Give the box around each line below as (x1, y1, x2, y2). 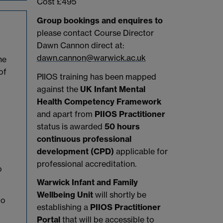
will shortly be (95, 190, 146, 200)
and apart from (36, 109, 95, 119)
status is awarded (36, 121, 105, 131)
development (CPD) (36, 146, 116, 156)
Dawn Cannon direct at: (36, 40, 124, 50)
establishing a (36, 202, 90, 213)
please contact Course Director (36, 27, 154, 38)
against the (36, 84, 78, 94)
